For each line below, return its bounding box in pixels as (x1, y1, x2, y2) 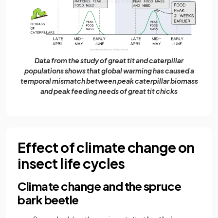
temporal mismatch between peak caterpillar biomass (20, 76, 198, 86)
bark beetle (18, 192, 79, 207)
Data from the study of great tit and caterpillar (35, 56, 183, 65)
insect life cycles (18, 155, 125, 172)
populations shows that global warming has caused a (24, 66, 194, 75)
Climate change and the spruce (18, 179, 182, 194)
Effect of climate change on (18, 139, 195, 156)
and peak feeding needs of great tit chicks (40, 87, 178, 96)
